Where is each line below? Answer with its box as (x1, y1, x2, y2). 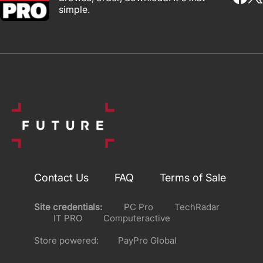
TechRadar (174, 201, 220, 213)
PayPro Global (117, 234, 177, 246)
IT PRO (53, 212, 82, 224)
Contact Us (34, 171, 89, 184)
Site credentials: (34, 201, 102, 213)
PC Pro (123, 201, 153, 213)
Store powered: (34, 234, 99, 246)
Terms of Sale (159, 171, 226, 184)
